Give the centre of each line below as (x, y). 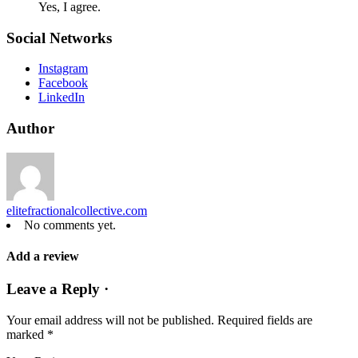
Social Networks (59, 38)
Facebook (63, 83)
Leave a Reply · (58, 289)
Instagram (63, 69)
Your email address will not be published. (110, 320)
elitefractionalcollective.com (77, 210)
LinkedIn (62, 97)
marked (27, 335)
